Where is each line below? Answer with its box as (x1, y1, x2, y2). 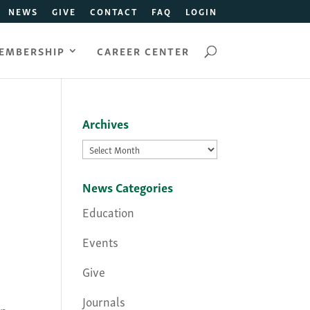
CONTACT (89, 3, 138, 19)
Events (82, 231, 119, 251)
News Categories (82, 176, 174, 197)
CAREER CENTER (96, 42, 190, 59)
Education (82, 201, 135, 221)
